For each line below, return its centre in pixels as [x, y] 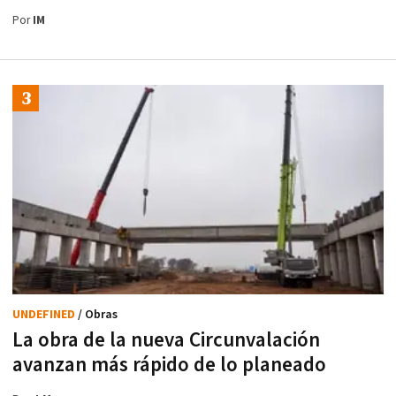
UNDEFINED [45, 315]
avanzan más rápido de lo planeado [169, 366]
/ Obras [98, 315]
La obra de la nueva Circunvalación [166, 341]
